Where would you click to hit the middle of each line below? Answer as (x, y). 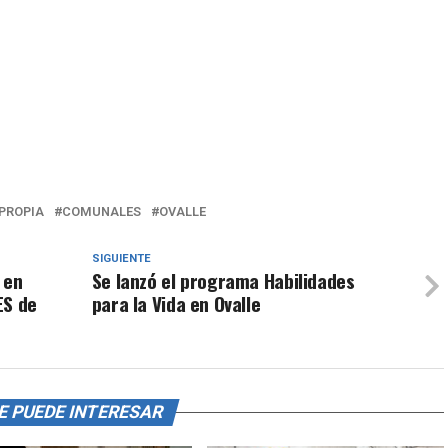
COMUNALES (101, 212)
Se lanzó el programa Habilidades (223, 281)
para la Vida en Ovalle (176, 304)
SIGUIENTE (121, 259)
